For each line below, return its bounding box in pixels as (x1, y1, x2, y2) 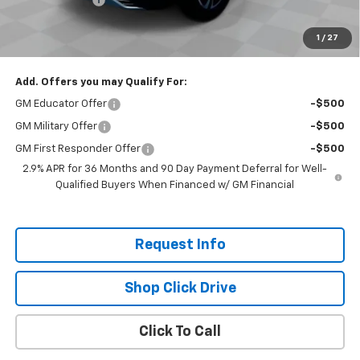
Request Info (134, 237, 226, 252)
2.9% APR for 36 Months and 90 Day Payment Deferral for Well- (22, 163, 327, 174)
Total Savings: (14, 39, 82, 50)
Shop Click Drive (124, 280, 236, 296)
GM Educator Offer (14, 98, 107, 109)
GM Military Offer (14, 121, 97, 132)
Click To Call (139, 324, 221, 339)
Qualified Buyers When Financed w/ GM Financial (55, 179, 294, 190)
